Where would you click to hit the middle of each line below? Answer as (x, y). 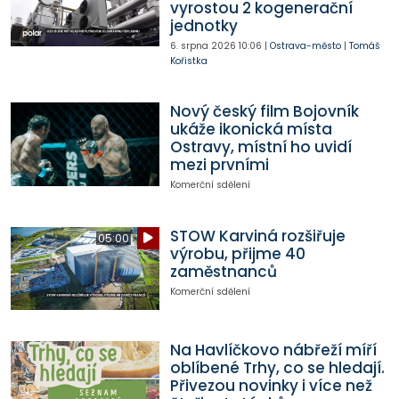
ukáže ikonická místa (251, 130)
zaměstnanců (223, 271)
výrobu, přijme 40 (237, 253)
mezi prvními (219, 165)
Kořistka (188, 61)
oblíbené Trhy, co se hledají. (277, 367)
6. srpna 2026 (203, 45)
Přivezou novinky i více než (271, 385)
